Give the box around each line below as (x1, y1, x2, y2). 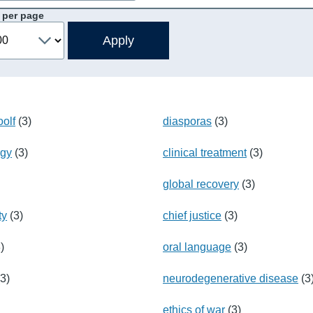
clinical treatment (163, 146, 247, 159)
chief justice (163, 209, 221, 221)
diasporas (163, 115, 212, 127)
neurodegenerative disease (163, 272, 298, 284)
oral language (163, 240, 231, 253)
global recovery (163, 177, 239, 190)
